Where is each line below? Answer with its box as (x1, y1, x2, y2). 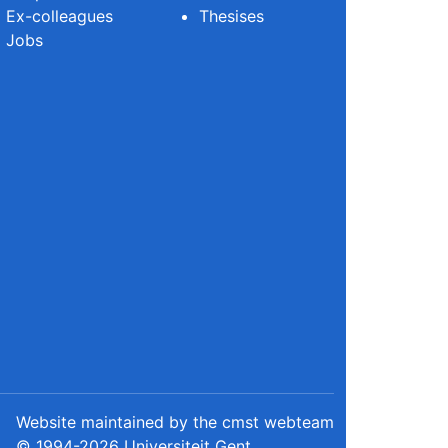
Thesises (198, 5, 264, 26)
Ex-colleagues (5, 5, 113, 26)
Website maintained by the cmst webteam (16, 411, 334, 432)
